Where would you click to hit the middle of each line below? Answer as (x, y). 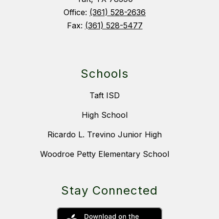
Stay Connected (109, 191)
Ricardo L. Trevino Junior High (105, 135)
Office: (77, 12)
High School (105, 115)
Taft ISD (105, 96)
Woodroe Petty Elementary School (105, 154)
